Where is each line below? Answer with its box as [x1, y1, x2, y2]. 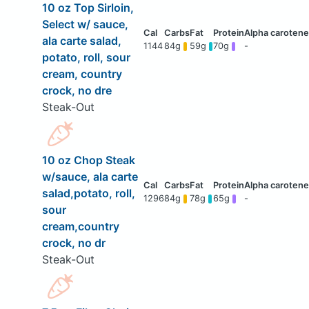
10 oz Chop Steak [41, 153, 135, 168]
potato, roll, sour [41, 50, 130, 65]
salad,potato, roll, [41, 186, 135, 201]
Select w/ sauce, [41, 17, 128, 32]
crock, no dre [41, 83, 112, 98]
